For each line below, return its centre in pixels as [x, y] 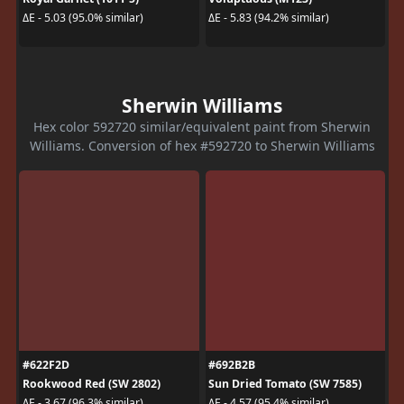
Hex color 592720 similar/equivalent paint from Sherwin [202, 126]
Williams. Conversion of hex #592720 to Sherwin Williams [202, 145]
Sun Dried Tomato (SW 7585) [285, 383]
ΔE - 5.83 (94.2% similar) [269, 18]
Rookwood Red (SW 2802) [91, 383]
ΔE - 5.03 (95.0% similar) [83, 18]
